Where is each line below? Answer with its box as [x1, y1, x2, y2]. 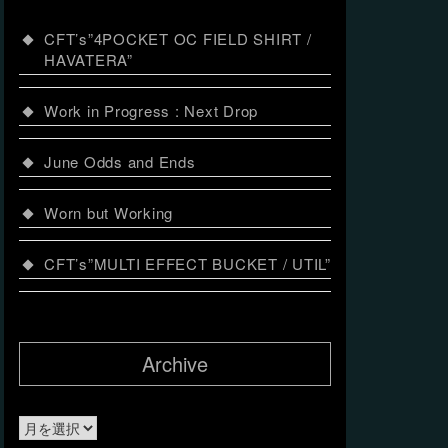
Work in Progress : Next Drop [44, 100, 258, 121]
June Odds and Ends [44, 151, 196, 172]
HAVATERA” [44, 49, 133, 70]
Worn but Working [44, 202, 173, 223]
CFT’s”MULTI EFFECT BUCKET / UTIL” [44, 253, 331, 274]
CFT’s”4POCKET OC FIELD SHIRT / [44, 28, 312, 49]
